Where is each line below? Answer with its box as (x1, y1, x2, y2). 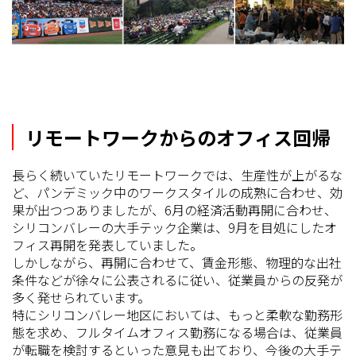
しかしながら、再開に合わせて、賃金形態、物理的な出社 (12, 252, 342, 272)
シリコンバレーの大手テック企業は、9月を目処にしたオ (12, 217, 337, 237)
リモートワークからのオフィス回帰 (25, 122, 331, 151)
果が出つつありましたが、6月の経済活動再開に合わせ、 (12, 199, 337, 219)
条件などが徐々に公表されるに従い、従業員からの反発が (12, 269, 342, 289)
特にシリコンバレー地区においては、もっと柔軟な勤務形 (12, 304, 342, 324)
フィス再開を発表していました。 (12, 234, 203, 254)
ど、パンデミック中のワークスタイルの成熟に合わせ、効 (12, 182, 342, 202)
